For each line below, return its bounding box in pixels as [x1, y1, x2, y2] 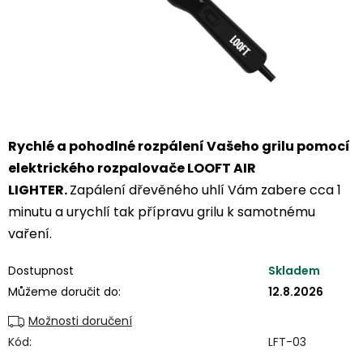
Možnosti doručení [28, 313, 132, 329]
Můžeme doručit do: [8, 284, 121, 300]
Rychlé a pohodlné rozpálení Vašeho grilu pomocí [8, 137, 350, 156]
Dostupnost [8, 263, 74, 279]
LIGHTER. [8, 181, 70, 199]
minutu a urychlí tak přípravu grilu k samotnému [8, 203, 315, 221]
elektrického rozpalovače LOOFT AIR [8, 159, 256, 177]
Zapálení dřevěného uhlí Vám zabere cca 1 [70, 181, 341, 199]
